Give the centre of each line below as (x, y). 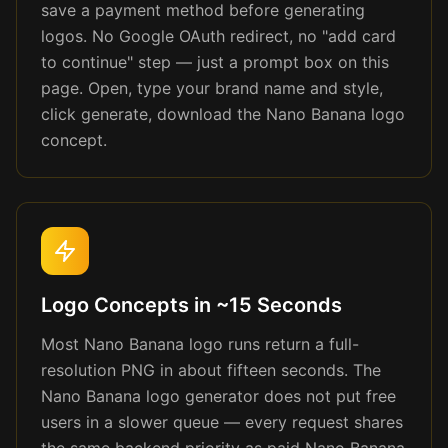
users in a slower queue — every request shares (222, 422)
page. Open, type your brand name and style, (212, 88)
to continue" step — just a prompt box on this (215, 62)
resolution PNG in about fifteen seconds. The (211, 370)
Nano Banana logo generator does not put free (218, 396)
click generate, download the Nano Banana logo (223, 114)
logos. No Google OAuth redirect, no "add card (218, 36)
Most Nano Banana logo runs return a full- (200, 344)
